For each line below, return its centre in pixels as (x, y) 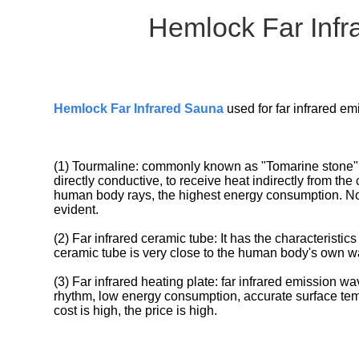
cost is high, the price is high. (136, 310)
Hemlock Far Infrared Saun (135, 108)
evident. (77, 209)
